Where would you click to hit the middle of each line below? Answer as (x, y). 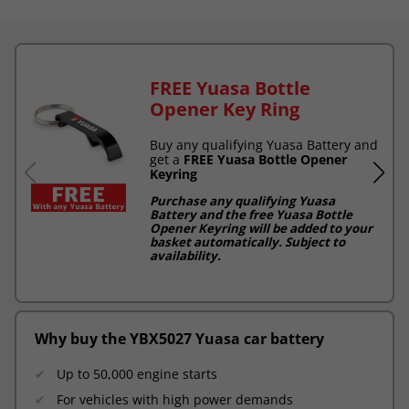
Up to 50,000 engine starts (137, 373)
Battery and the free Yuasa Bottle (251, 214)
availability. (185, 255)
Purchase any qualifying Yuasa (242, 200)
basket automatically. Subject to (247, 241)
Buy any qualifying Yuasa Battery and (264, 144)
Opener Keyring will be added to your (261, 228)
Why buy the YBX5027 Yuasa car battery (179, 338)
